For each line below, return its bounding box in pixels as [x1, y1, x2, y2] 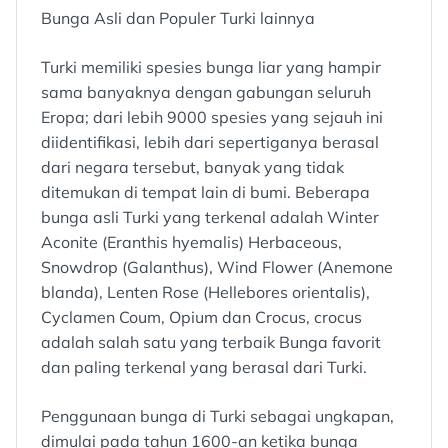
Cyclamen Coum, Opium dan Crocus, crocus [41, 307, 362, 327]
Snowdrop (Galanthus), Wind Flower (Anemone [41, 257, 393, 277]
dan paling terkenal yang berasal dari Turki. [41, 357, 367, 377]
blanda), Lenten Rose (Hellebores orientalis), [41, 282, 370, 302]
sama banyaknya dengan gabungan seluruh [41, 82, 371, 102]
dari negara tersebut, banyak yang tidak [41, 157, 344, 177]
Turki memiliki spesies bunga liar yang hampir [41, 57, 381, 77]
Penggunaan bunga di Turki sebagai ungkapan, [41, 406, 394, 426]
